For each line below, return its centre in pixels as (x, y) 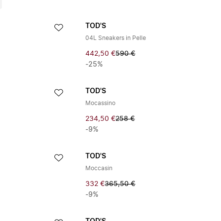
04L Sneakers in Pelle (116, 38)
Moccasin (99, 168)
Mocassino (101, 103)
